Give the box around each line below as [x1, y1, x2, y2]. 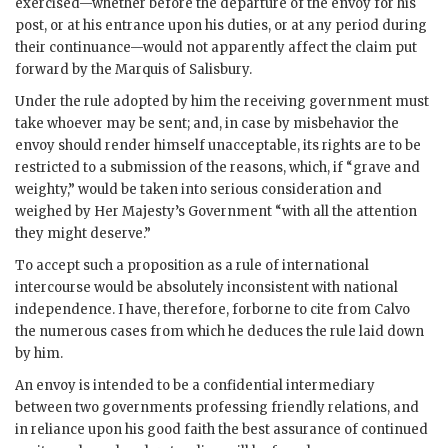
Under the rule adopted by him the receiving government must [15, 93, 429, 111]
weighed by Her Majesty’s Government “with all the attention [15, 203, 417, 221]
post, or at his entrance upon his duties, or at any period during [15, 17, 427, 35]
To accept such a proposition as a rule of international [15, 257, 369, 275]
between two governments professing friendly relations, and [15, 399, 419, 417]
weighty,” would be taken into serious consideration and [15, 181, 382, 199]
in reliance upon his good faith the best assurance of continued [15, 421, 428, 439]
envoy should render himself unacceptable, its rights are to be [15, 137, 421, 155]
